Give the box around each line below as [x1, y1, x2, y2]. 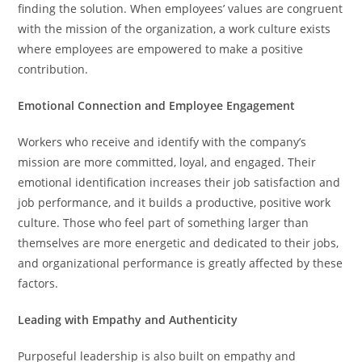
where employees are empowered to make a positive [18, 40, 304, 57]
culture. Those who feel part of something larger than [18, 214, 309, 230]
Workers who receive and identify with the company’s [18, 133, 307, 149]
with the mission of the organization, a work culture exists [18, 20, 331, 36]
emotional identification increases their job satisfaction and [18, 174, 341, 190]
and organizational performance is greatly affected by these [18, 255, 343, 271]
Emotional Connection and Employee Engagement [18, 97, 296, 113]
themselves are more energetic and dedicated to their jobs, [18, 234, 339, 250]
